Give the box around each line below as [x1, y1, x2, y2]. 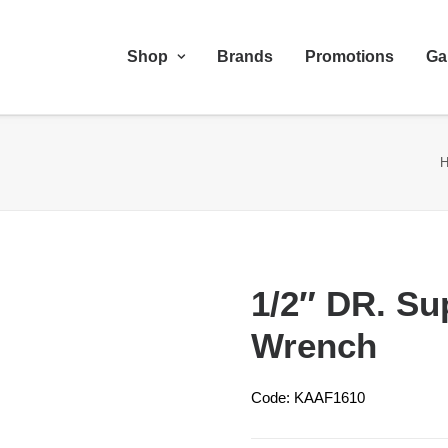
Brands [217, 48, 273, 65]
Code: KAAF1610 [251, 389, 365, 406]
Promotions [305, 48, 394, 65]
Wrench [251, 326, 377, 365]
